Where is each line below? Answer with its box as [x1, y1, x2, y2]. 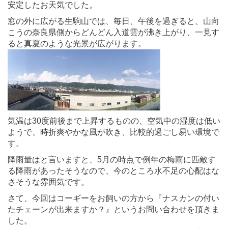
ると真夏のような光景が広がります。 [8, 39, 146, 48]
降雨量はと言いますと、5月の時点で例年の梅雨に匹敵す [8, 155, 216, 164]
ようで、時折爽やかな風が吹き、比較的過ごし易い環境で [8, 127, 219, 136]
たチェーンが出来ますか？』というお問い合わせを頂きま [8, 205, 219, 214]
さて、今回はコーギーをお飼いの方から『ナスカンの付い [8, 193, 219, 203]
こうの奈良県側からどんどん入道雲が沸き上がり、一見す [8, 27, 219, 37]
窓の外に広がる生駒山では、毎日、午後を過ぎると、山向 [8, 16, 219, 25]
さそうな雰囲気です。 [8, 177, 89, 186]
